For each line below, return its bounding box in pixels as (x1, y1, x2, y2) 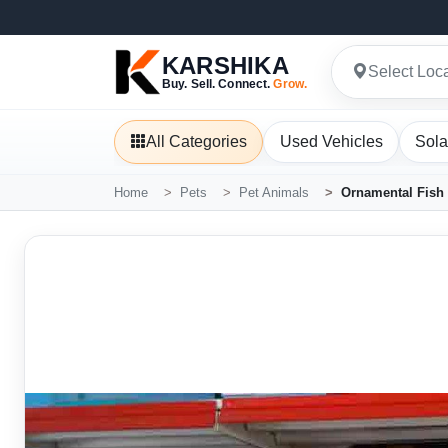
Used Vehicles (279, 133, 383, 151)
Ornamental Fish (341, 185, 444, 201)
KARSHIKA (162, 52, 289, 79)
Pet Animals (239, 185, 309, 201)
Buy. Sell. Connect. (162, 77, 274, 91)
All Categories (146, 133, 248, 151)
